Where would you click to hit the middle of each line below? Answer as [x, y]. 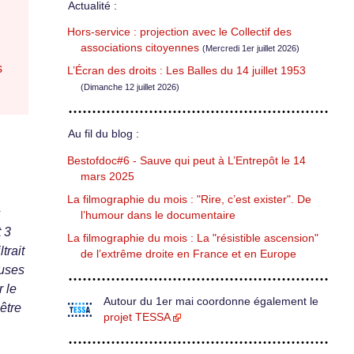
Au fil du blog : [104, 134]
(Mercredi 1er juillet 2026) [251, 49]
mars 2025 [107, 176]
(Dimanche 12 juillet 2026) [130, 87]
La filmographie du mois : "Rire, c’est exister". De [189, 199]
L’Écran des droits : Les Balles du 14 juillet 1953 [186, 71]
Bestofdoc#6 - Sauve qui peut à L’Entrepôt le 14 [186, 160]
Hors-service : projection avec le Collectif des [179, 32]
